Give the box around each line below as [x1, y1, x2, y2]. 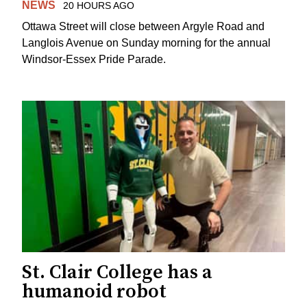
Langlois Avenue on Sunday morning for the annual [22, 36, 271, 49]
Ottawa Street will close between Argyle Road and [22, 20, 265, 32]
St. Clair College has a [22, 260, 212, 285]
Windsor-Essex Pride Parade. [22, 53, 166, 65]
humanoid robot [22, 280, 167, 304]
